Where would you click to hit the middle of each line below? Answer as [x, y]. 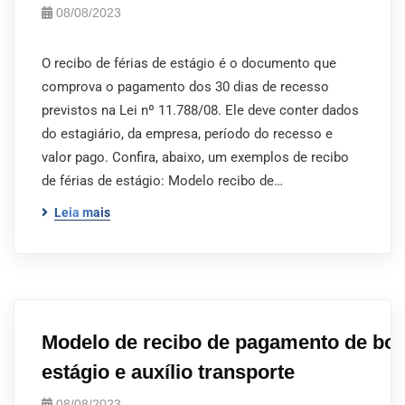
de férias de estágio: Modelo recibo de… [162, 181]
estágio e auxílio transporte [168, 372]
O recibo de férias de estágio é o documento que [189, 63]
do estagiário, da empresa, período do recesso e [187, 134]
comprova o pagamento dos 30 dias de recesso [185, 87]
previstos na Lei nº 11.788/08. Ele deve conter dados [200, 110]
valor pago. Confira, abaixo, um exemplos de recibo [195, 157]
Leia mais [82, 212]
